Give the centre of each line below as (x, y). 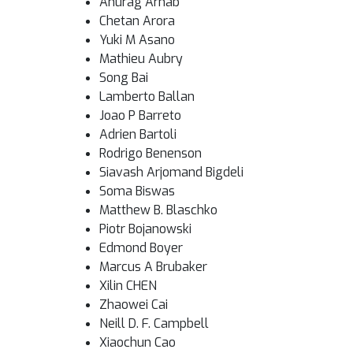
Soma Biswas (137, 191)
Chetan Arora (137, 21)
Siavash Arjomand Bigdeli (171, 172)
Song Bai (124, 78)
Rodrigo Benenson (150, 153)
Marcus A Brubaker (153, 267)
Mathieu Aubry (141, 59)
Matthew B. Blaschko (158, 210)
